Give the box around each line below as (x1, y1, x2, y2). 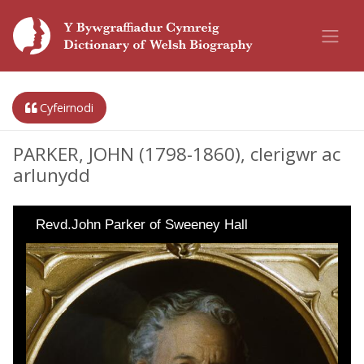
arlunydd (13, 162, 90, 188)
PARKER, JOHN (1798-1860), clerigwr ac (13, 141, 340, 167)
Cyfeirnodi (37, 100, 93, 115)
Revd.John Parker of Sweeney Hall (36, 217, 248, 232)
